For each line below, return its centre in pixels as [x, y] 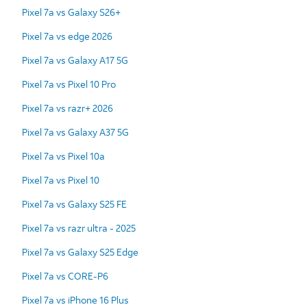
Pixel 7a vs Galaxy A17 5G [75, 60]
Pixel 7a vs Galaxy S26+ [71, 12]
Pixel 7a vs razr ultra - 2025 [79, 228]
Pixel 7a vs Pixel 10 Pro [69, 84]
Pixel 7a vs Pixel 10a [63, 156]
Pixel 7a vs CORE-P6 [65, 275]
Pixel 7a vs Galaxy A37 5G [75, 132]
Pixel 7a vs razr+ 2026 [67, 108]
